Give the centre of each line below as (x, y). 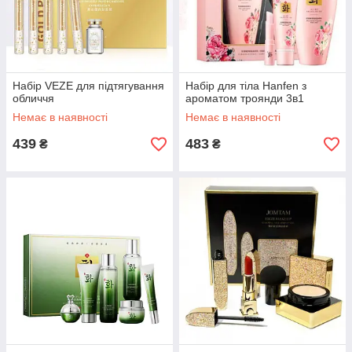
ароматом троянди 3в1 (245, 98)
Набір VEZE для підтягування (88, 86)
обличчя (33, 98)
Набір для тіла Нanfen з (246, 86)
